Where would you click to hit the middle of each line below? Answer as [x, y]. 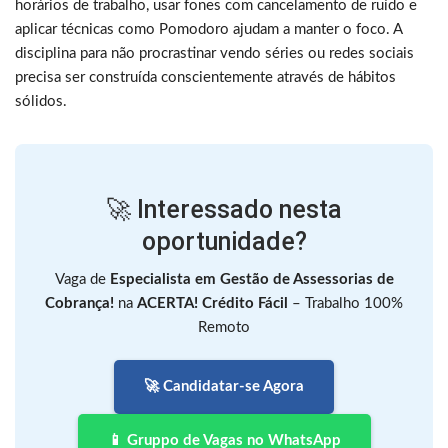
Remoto [224, 327]
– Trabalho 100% [345, 303]
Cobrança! [79, 303]
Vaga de [82, 279]
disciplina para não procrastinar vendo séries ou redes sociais [214, 53]
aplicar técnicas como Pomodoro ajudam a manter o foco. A [208, 29]
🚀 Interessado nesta [224, 209]
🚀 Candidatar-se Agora [224, 386]
